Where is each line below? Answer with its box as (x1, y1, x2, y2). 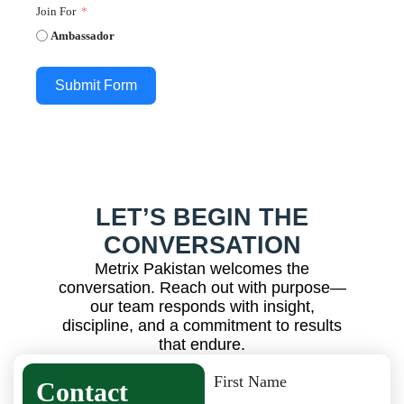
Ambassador (50, 29, 115, 42)
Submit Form (55, 78, 137, 93)
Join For (36, 5, 76, 18)
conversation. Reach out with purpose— (58, 279, 346, 297)
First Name (213, 372, 287, 390)
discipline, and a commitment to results (62, 317, 342, 335)
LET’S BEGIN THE (96, 204, 308, 231)
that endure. (159, 335, 245, 353)
